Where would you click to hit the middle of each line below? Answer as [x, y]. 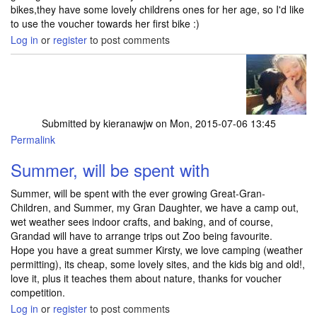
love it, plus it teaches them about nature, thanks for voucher [146, 278]
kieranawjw [128, 123]
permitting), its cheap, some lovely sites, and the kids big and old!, [158, 264]
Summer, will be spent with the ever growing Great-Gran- [138, 193]
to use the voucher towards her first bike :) [105, 23]
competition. [38, 292]
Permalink [33, 139]
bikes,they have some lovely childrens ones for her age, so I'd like [157, 9]
